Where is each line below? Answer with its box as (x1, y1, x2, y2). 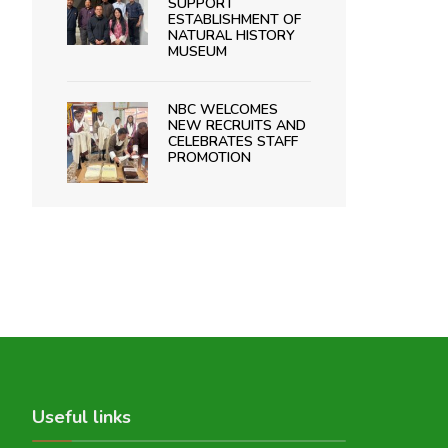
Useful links (32, 404, 131, 429)
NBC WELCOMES (167, 100, 278, 119)
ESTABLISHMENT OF (167, 10, 301, 29)
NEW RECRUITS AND (167, 116, 306, 135)
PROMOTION (167, 148, 251, 167)
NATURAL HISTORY (167, 26, 295, 45)
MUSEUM (167, 42, 227, 61)
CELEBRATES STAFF (167, 132, 298, 151)
